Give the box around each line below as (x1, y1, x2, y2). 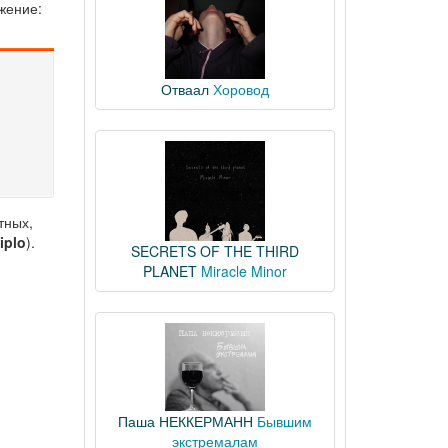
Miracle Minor (200, 261, 287, 281)
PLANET (142, 261, 197, 281)
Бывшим (256, 411, 312, 431)
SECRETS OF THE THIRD (130, 241, 299, 261)
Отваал (160, 79, 209, 99)
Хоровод (212, 79, 269, 99)
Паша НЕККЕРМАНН (117, 411, 253, 431)
